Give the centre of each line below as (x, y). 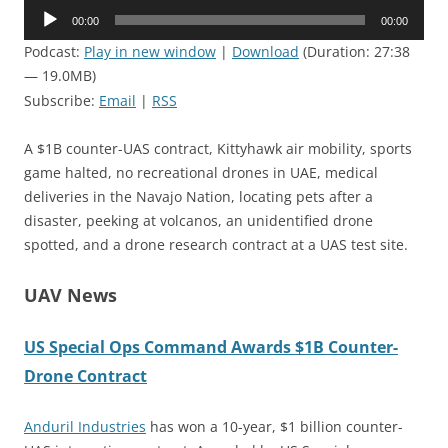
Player (43, 35)
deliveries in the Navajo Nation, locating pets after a (198, 197)
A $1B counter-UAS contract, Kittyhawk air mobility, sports (218, 149)
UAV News (70, 295)
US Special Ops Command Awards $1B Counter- (211, 347)
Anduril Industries (85, 427)
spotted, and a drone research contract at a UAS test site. (216, 245)
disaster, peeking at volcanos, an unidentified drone (198, 221)
